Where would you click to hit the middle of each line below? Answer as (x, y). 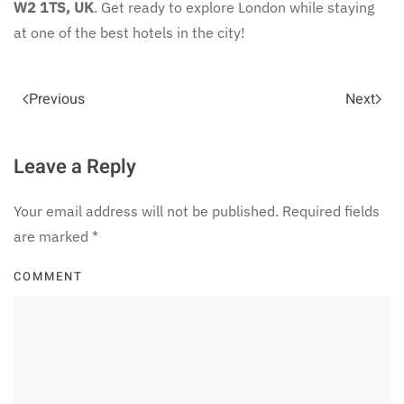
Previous (57, 100)
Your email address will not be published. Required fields (197, 211)
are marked (53, 237)
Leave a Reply (75, 167)
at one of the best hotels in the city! (129, 33)
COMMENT (48, 277)
